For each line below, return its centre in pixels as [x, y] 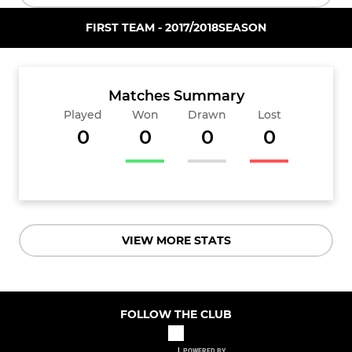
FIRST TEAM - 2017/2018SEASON [176, 27]
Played [83, 114]
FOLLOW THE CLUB [176, 314]
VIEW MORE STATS [176, 240]
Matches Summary [176, 95]
